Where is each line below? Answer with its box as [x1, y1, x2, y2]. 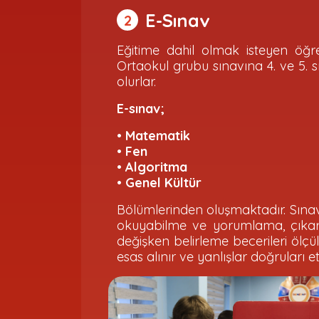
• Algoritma [117, 159, 187, 175]
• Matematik [117, 127, 190, 144]
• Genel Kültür [117, 174, 205, 191]
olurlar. [117, 73, 156, 90]
